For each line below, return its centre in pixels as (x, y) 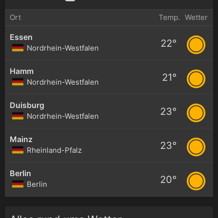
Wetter (196, 17)
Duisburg (27, 105)
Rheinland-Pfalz (54, 150)
